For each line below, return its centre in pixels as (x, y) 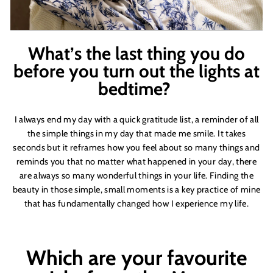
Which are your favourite (136, 257)
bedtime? (136, 88)
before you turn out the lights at (136, 71)
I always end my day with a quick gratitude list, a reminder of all (136, 119)
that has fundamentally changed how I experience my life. (136, 203)
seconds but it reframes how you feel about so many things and (136, 147)
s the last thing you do (160, 53)
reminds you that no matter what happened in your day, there (136, 161)
